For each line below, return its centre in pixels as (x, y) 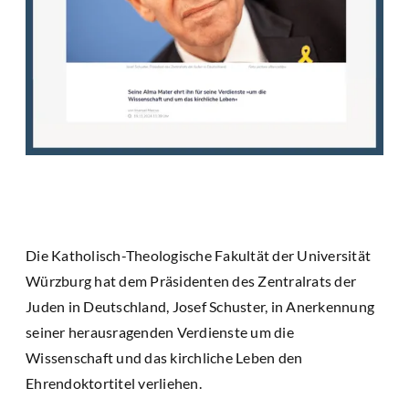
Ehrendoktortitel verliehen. (114, 383)
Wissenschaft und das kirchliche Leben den (164, 358)
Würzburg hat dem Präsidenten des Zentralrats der (191, 281)
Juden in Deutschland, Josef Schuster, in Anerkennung (200, 307)
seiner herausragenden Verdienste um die (160, 332)
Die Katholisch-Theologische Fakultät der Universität (198, 256)
